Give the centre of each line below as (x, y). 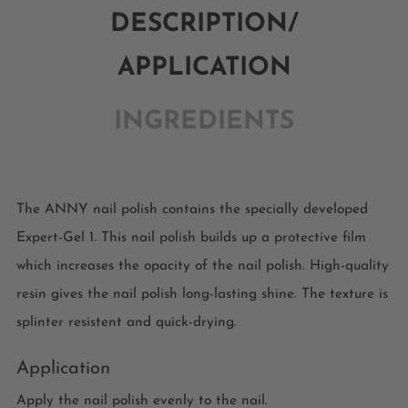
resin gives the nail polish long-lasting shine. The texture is (202, 294)
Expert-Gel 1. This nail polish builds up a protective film (191, 237)
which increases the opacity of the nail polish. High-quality (202, 265)
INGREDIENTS (204, 122)
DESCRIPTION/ (204, 24)
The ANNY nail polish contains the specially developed (192, 209)
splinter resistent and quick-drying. (126, 322)
